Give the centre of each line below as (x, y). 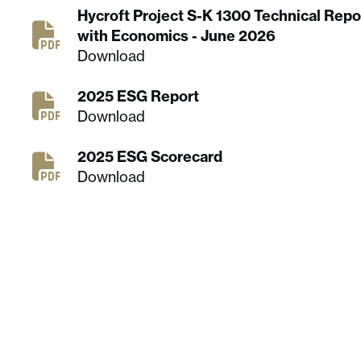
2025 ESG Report (138, 96)
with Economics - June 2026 (176, 36)
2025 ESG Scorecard (150, 157)
